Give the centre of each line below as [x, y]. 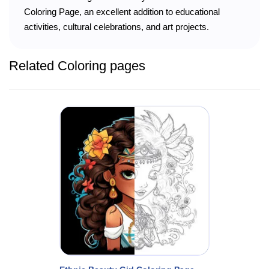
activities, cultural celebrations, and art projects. [116, 26]
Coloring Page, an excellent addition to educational [122, 11]
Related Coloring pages [77, 65]
